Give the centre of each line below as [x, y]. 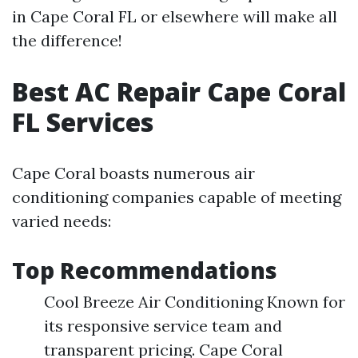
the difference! [67, 41]
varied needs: [62, 221]
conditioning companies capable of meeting [177, 197]
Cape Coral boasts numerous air [133, 173]
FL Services [83, 122]
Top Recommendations [145, 270]
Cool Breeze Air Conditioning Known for [195, 302]
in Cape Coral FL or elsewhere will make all [175, 17]
